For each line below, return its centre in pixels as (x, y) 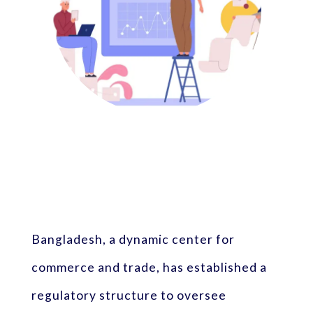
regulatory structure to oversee (129, 295)
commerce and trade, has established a (149, 267)
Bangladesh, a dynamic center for (133, 239)
